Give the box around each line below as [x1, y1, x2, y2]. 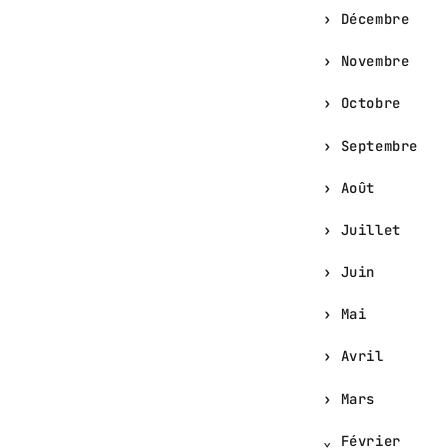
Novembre [340, 52, 410, 71]
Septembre [340, 136, 418, 155]
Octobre [340, 94, 401, 113]
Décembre [340, 10, 410, 29]
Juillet [340, 220, 401, 239]
